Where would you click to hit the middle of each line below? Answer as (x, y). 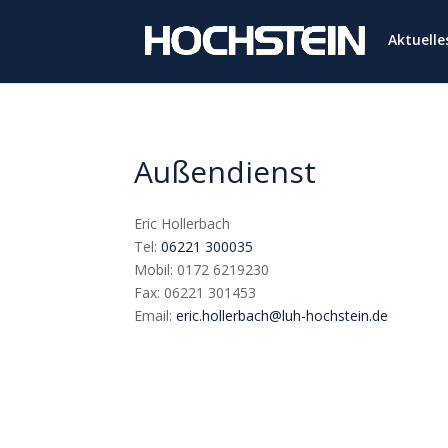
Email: (153, 316)
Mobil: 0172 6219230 (202, 270)
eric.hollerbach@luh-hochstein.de (282, 316)
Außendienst (225, 171)
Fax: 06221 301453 (195, 293)
